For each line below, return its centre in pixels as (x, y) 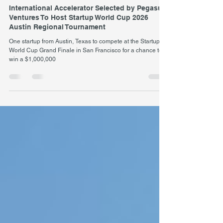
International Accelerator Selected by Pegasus (88, 26)
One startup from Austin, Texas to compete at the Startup (84, 59)
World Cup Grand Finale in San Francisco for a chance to (86, 68)
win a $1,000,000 (32, 77)
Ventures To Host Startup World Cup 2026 (79, 35)
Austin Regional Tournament (57, 45)
